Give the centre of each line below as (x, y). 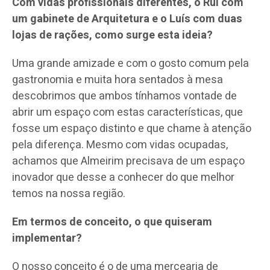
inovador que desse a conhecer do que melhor (123, 177)
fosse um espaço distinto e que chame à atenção (132, 128)
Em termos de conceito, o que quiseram (112, 222)
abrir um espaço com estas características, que (127, 112)
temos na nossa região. (69, 193)
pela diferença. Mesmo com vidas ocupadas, (120, 145)
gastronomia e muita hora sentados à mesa (118, 80)
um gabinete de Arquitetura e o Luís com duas (127, 19)
